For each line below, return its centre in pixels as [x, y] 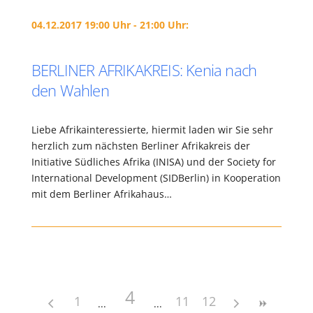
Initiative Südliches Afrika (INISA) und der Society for [153, 162]
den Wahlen [70, 90]
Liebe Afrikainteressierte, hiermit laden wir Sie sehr [152, 130]
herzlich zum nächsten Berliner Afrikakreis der [140, 146]
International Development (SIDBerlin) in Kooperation [156, 178]
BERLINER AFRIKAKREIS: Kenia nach [144, 70]
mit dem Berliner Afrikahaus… [101, 194]
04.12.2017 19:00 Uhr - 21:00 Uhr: [110, 25]
